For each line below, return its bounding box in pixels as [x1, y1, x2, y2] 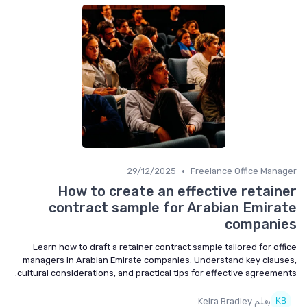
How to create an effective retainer [58, 183, 297, 199]
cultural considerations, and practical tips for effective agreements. [17, 268, 297, 278]
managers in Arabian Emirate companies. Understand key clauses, [23, 255, 297, 265]
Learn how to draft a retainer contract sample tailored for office [33, 242, 297, 252]
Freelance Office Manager [191, 166, 297, 176]
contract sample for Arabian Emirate [49, 199, 297, 216]
